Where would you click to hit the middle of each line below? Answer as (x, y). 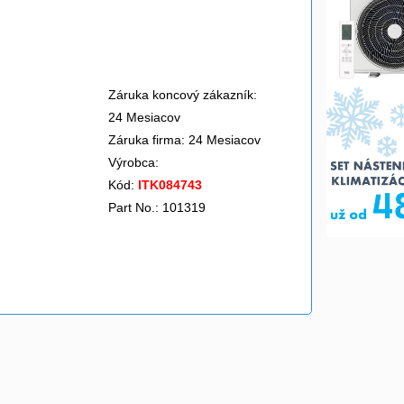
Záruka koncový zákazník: (183, 95)
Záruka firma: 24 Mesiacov (184, 140)
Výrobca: (135, 162)
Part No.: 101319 (157, 207)
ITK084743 (170, 185)
